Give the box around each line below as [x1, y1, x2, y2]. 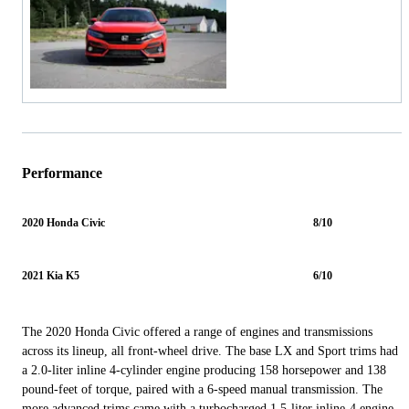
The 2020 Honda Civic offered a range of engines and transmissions [22, 325, 372, 340]
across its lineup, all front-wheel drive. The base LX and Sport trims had [22, 344, 398, 359]
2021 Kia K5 [22, 269, 79, 283]
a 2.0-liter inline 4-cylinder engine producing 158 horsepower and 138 [22, 363, 386, 378]
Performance [22, 164, 102, 181]
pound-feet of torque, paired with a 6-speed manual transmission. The [22, 383, 383, 397]
